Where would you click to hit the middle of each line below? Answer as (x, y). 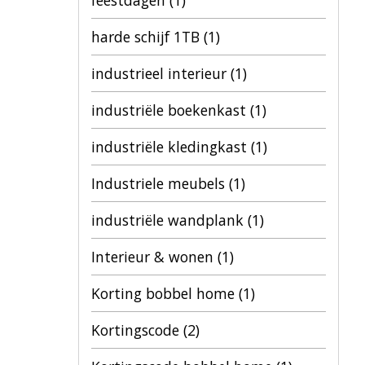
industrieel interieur (161, 73)
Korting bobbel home (165, 293)
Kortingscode (137, 330)
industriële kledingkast (171, 147)
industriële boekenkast (171, 110)
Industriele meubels (160, 183)
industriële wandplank (169, 220)
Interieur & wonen (154, 257)
